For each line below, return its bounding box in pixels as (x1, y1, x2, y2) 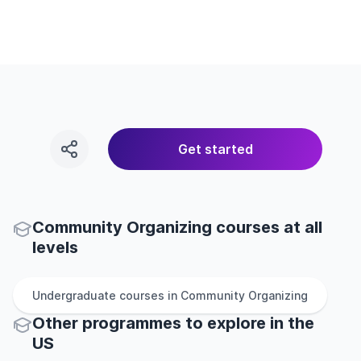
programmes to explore (82, 313, 266, 333)
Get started (177, 141, 253, 157)
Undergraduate (32, 288, 116, 302)
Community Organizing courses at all (32, 218, 322, 237)
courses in (119, 288, 177, 302)
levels (32, 238, 78, 257)
